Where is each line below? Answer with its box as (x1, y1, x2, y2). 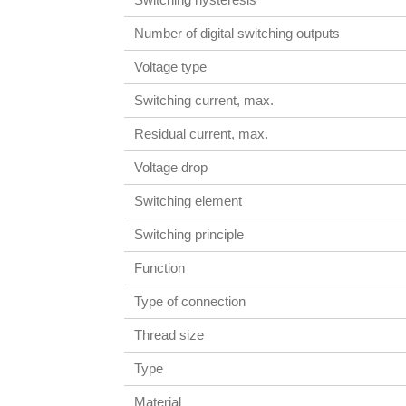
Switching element (134, 192, 243, 208)
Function (134, 259, 186, 275)
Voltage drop (134, 159, 208, 175)
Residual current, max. (134, 125, 269, 141)
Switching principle (134, 226, 245, 242)
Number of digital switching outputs (134, 24, 341, 41)
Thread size (134, 326, 205, 343)
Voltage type (134, 58, 208, 74)
